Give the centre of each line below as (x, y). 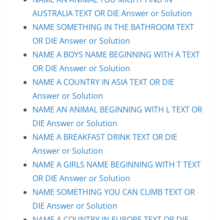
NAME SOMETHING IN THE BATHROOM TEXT (113, 27)
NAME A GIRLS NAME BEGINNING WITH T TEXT (117, 164)
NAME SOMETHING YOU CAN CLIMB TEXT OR (114, 192)
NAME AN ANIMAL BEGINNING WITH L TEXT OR (117, 109)
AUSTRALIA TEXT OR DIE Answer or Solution (112, 13)
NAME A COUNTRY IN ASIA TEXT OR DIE (103, 82)
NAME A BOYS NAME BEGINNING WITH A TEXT (116, 54)
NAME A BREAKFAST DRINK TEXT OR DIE (105, 137)
